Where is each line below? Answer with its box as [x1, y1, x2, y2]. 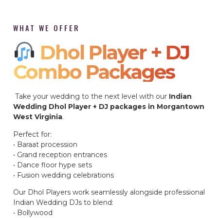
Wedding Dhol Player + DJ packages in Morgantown [13, 102, 204, 111]
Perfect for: [13, 129, 52, 139]
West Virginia [13, 112, 62, 122]
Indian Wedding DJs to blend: [13, 198, 113, 207]
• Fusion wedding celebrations [13, 170, 114, 180]
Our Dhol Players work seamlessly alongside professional [13, 188, 205, 197]
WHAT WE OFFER [13, 23, 80, 34]
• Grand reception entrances [13, 150, 107, 159]
